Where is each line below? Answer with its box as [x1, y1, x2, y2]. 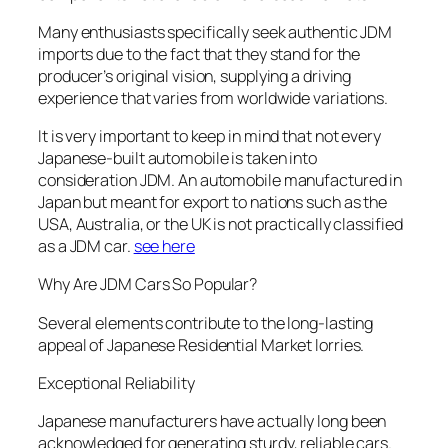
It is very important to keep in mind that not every [38, 125, 381, 147]
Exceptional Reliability [38, 371, 195, 394]
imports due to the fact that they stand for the [38, 42, 361, 65]
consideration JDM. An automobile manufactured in [38, 169, 403, 191]
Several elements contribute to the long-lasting [38, 311, 374, 334]
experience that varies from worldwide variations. [38, 86, 389, 109]
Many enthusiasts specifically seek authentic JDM [38, 20, 393, 43]
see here [133, 235, 195, 257]
